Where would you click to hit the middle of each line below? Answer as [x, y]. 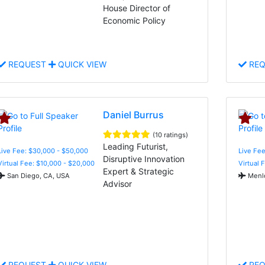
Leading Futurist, [136, 146]
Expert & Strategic [139, 171]
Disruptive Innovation [144, 159]
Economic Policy [135, 20]
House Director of [137, 8]
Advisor [118, 183]
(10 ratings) [171, 135]
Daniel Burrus [134, 114]
